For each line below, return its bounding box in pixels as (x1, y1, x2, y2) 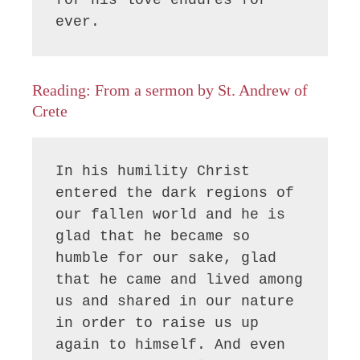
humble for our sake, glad (55, 250, 277, 267)
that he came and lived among (55, 272, 304, 288)
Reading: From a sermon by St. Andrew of (32, 81, 308, 100)
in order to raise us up (55, 315, 260, 332)
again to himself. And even (55, 337, 286, 354)
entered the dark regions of (55, 185, 295, 202)
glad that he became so (55, 228, 251, 245)
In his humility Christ (55, 163, 251, 180)
